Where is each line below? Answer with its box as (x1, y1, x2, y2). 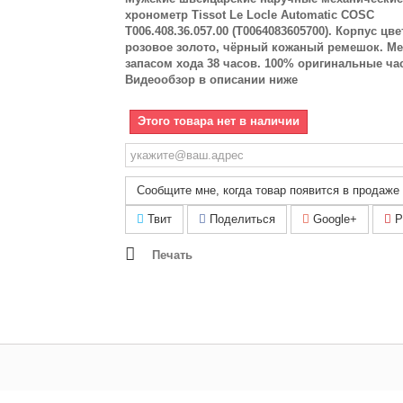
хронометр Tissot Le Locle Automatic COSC (125, 8, 374, 22)
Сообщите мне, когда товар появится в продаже (137, 184, 399, 197)
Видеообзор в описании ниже (125, 73, 298, 86)
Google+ (309, 212, 357, 226)
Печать (152, 248, 193, 262)
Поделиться (206, 212, 275, 226)
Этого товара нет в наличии (138, 114, 300, 128)
